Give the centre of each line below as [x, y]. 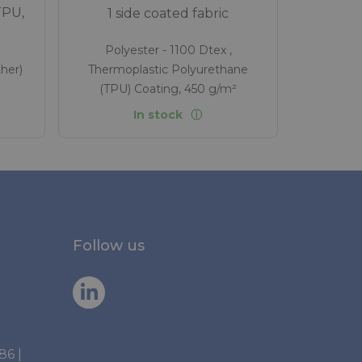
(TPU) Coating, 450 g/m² [168, 88]
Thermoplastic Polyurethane [168, 69]
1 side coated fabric [168, 13]
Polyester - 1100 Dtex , [168, 50]
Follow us [109, 246]
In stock [158, 115]
